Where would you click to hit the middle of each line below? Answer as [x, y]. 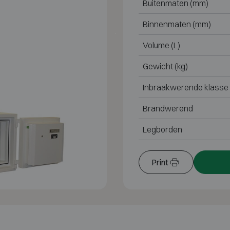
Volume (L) [161, 45]
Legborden [162, 130]
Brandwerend [168, 109]
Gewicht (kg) [165, 66]
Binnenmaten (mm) [177, 24]
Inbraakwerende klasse [186, 88]
